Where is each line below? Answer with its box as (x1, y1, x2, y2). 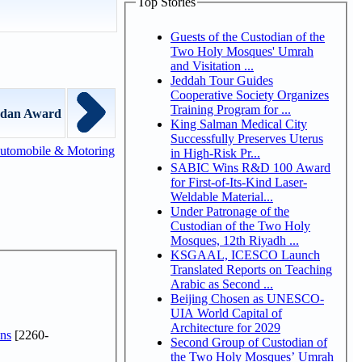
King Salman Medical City (170, 116, 307, 131)
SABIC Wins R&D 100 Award (170, 160, 330, 175)
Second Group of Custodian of (170, 335, 327, 349)
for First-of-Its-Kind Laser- (170, 175, 307, 189)
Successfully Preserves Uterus (170, 131, 323, 145)
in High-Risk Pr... (170, 145, 260, 160)
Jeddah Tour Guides (170, 73, 273, 87)
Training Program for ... (170, 102, 291, 116)
